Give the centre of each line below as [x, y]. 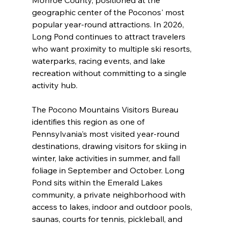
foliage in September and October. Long [109, 170]
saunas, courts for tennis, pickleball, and [108, 219]
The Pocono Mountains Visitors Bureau [106, 109]
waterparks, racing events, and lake [99, 61]
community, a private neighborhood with [109, 194]
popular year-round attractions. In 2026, [109, 24]
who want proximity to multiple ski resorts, [112, 48]
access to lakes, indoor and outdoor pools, [113, 206]
